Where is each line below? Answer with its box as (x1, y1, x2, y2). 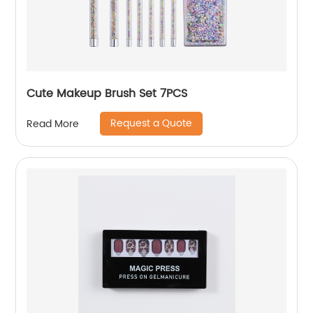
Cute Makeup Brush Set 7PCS (27, 85, 188, 103)
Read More (27, 115, 80, 132)
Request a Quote (110, 115, 193, 132)
